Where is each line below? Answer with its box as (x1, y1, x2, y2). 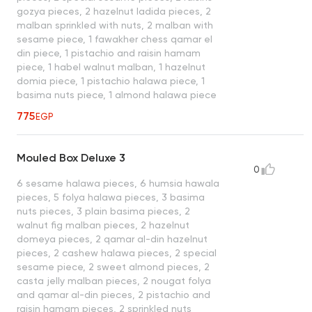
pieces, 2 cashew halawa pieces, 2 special (17, 247, 217, 259)
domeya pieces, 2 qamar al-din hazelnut (17, 233, 208, 245)
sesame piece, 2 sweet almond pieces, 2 (17, 261, 210, 273)
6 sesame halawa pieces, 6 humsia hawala (17, 178, 219, 189)
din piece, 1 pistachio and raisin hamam (17, 47, 201, 59)
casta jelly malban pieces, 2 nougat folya (17, 275, 211, 287)
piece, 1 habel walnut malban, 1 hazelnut (17, 61, 205, 73)
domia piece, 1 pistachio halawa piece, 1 (17, 75, 205, 87)
